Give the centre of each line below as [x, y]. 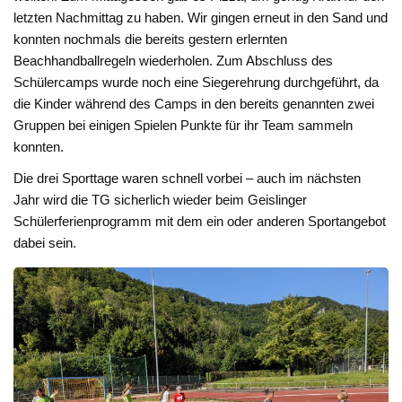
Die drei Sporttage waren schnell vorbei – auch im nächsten [188, 179]
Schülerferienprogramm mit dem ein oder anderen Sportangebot [200, 222]
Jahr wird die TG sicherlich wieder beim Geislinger [161, 200]
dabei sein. [45, 243]
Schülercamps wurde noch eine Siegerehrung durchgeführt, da [197, 82]
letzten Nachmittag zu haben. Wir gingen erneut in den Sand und [201, 17]
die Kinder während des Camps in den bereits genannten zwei [194, 103]
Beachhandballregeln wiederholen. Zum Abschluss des [174, 60]
